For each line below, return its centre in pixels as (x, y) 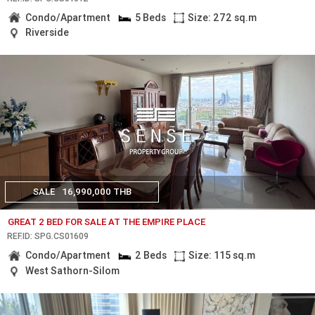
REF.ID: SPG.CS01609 (48, 236)
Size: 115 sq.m (222, 256)
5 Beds (150, 17)
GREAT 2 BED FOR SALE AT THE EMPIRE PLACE (107, 222)
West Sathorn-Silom (73, 271)
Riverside (47, 33)
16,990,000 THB (96, 191)
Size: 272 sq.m (223, 17)
